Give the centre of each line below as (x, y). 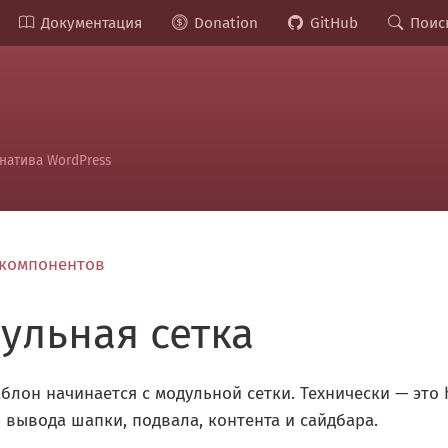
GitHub (334, 23)
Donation (226, 23)
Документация (91, 23)
